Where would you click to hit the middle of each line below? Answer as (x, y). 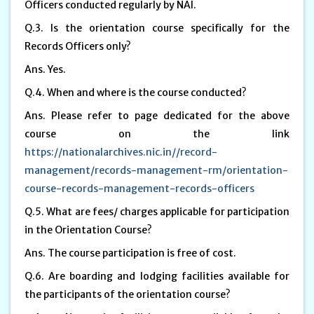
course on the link (157, 134)
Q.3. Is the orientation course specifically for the (157, 28)
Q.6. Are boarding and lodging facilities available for (157, 276)
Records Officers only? (79, 46)
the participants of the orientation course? (128, 294)
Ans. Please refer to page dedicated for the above (157, 115)
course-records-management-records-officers (139, 188)
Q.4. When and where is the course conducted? (137, 92)
